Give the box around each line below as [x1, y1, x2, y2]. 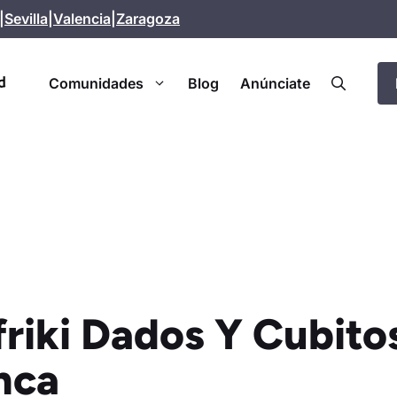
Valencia [53, 10, 111, 27]
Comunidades [48, 74, 144, 92]
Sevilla [4, 10, 48, 27]
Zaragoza [116, 10, 180, 27]
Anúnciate [239, 74, 310, 92]
